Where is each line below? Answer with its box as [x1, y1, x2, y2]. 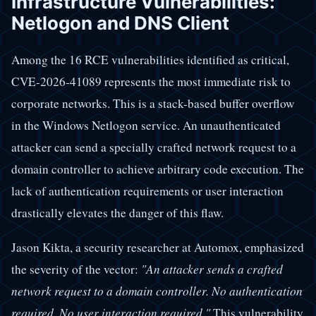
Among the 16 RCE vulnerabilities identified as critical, [11, 51, 289, 68]
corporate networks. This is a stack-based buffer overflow [11, 95, 294, 112]
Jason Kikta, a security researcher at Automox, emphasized [11, 238, 304, 255]
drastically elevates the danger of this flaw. [11, 205, 224, 221]
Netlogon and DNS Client [11, 11, 229, 34]
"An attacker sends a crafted [141, 260, 283, 277]
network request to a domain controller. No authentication [11, 282, 303, 299]
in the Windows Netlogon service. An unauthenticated [11, 117, 281, 134]
